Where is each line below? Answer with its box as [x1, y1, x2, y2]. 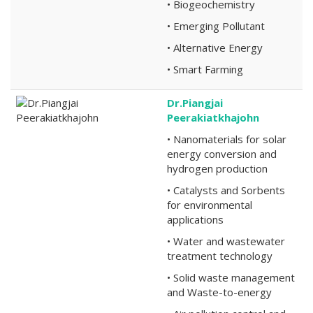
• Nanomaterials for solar [167, 132, 286, 146]
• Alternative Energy [167, 41, 263, 54]
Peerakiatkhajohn [167, 110, 259, 124]
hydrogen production [167, 161, 268, 175]
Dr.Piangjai [167, 96, 223, 110]
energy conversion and [167, 147, 277, 161]
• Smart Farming [167, 62, 243, 76]
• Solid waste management [167, 270, 295, 284]
